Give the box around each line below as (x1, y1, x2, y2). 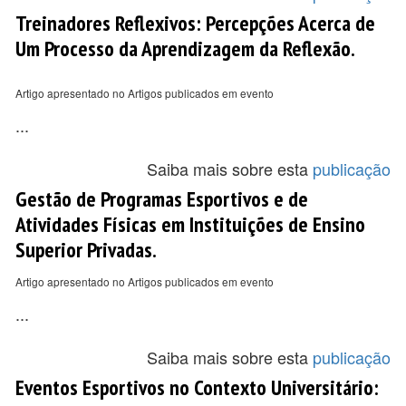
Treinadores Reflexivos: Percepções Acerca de (15, 9, 375, 36)
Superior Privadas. (15, 236, 157, 263)
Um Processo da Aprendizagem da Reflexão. (15, 34, 355, 62)
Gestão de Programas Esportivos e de (15, 185, 308, 212)
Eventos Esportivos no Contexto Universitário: (15, 373, 379, 401)
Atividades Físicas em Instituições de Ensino (15, 210, 365, 237)
